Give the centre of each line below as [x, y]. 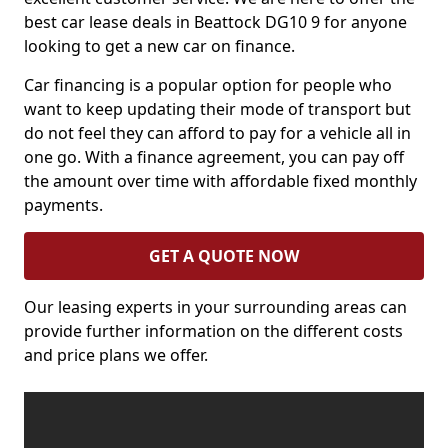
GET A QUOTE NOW [224, 256]
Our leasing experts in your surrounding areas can [215, 307]
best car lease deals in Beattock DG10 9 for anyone [215, 22]
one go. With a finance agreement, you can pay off [214, 157]
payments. [63, 205]
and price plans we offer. [116, 355]
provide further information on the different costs [213, 331]
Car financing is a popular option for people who [208, 85]
